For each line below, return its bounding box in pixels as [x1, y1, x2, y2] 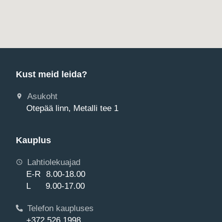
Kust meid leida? [16, 69, 87, 80]
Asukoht [27, 92, 57, 101]
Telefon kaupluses [27, 204, 94, 213]
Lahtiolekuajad [27, 158, 80, 167]
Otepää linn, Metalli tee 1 [26, 104, 118, 113]
